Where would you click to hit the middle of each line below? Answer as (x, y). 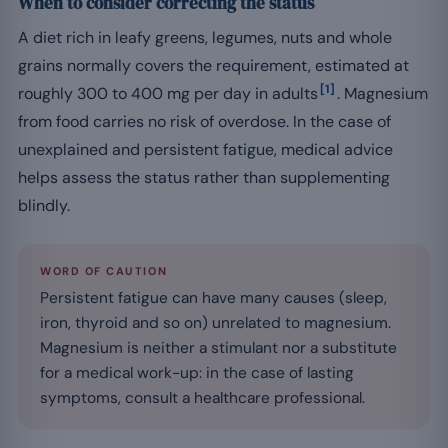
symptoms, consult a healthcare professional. (202, 397)
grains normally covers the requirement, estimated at (213, 65)
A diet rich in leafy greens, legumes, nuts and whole (205, 37)
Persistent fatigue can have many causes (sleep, (213, 297)
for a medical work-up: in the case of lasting (197, 372)
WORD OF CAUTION (104, 270)
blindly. (44, 205)
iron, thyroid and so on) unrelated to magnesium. (215, 322)
